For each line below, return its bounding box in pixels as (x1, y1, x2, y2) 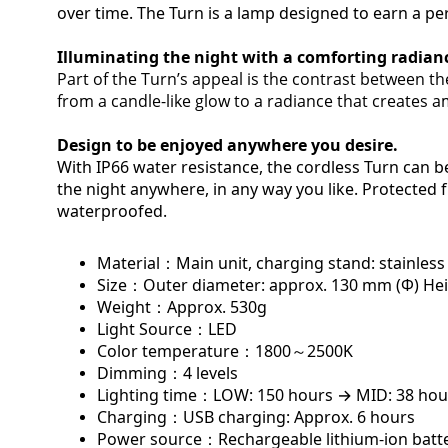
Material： (97, 252, 176, 274)
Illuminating (57, 46, 159, 68)
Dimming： (97, 362, 183, 384)
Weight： (97, 296, 167, 318)
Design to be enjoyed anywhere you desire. (57, 134, 398, 156)
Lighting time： (97, 384, 213, 406)
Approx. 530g (167, 296, 267, 318)
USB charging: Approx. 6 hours (183, 406, 415, 428)
